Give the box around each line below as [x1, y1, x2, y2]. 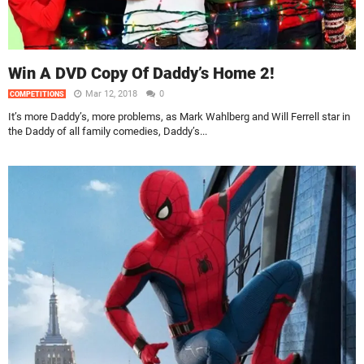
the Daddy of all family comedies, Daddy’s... [8, 125, 207, 138]
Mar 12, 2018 [85, 89, 140, 100]
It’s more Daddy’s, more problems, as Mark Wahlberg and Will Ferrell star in [8, 110, 350, 123]
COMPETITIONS [10, 90, 64, 99]
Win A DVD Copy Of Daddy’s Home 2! [8, 63, 275, 84]
